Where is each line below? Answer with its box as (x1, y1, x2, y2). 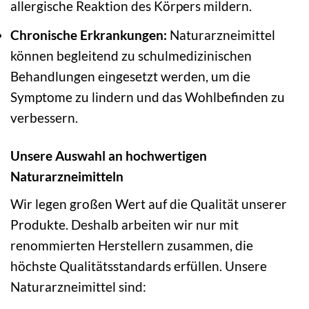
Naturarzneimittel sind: (10, 278, 146, 295)
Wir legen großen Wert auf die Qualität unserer (10, 195, 287, 212)
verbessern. (10, 109, 78, 126)
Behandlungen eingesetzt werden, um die (10, 68, 250, 84)
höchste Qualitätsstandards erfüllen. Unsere (10, 257, 267, 274)
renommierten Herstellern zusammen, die (10, 237, 253, 253)
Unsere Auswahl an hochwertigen (10, 147, 207, 163)
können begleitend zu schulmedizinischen (10, 47, 252, 63)
